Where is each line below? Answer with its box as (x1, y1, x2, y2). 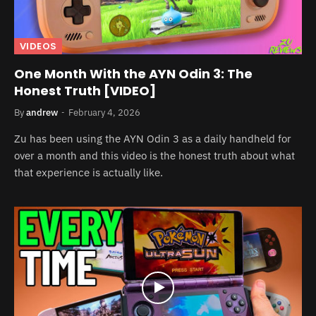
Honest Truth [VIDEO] (14, 82, 156, 99)
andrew (26, 107, 58, 119)
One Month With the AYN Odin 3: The (14, 65, 253, 83)
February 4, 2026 (68, 107, 140, 119)
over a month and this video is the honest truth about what (14, 149, 295, 162)
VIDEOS (20, 39, 57, 53)
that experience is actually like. (14, 166, 163, 179)
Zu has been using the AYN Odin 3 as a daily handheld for (14, 132, 291, 145)
